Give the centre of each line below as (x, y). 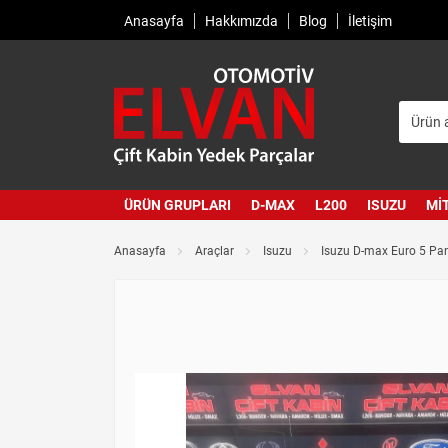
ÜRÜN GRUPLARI (177, 205)
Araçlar (214, 251)
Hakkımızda (241, 20)
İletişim (370, 20)
